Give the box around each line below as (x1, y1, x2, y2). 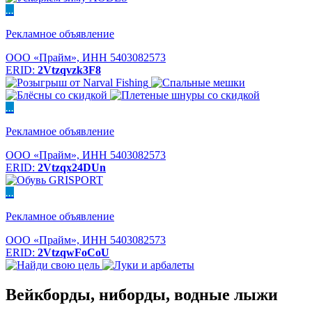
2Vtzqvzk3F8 (38, 64, 101, 76)
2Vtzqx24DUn (38, 162, 106, 173)
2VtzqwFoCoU (38, 247, 109, 258)
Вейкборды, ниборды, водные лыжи (6, 285, 278, 304)
